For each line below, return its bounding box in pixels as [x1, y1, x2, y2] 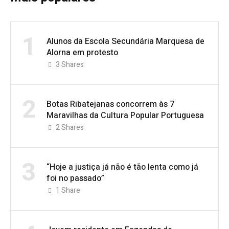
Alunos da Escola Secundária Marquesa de [47, 35, 204, 48]
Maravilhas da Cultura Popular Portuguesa [47, 109, 204, 122]
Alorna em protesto [47, 46, 118, 59]
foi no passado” [47, 172, 104, 185]
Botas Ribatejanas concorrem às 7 [47, 98, 174, 110]
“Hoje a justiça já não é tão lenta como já [47, 161, 198, 173]
